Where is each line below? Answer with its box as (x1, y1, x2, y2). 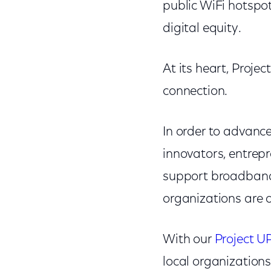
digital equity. (162, 22, 241, 35)
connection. (162, 85, 228, 98)
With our (162, 233, 215, 246)
